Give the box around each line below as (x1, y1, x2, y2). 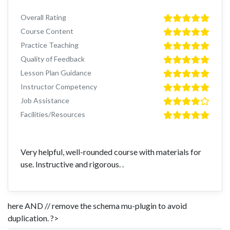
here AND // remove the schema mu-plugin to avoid (8, 201, 187, 211)
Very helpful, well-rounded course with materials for (21, 147, 201, 157)
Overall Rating (21, 13, 66, 22)
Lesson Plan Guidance (21, 68, 91, 78)
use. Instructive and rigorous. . (21, 159, 124, 169)
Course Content (21, 27, 73, 36)
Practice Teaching (21, 41, 79, 50)
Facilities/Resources (21, 110, 85, 119)
